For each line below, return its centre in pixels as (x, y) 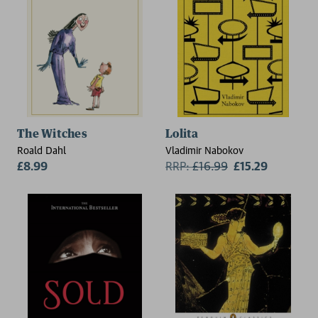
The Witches (52, 134)
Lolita (182, 134)
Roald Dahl (42, 150)
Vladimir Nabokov (204, 150)
